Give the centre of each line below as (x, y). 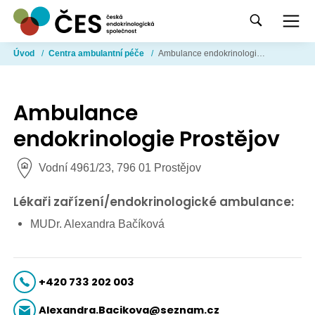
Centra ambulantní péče (97, 53)
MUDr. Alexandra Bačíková (97, 223)
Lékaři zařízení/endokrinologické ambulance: (154, 202)
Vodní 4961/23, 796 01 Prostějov (118, 168)
